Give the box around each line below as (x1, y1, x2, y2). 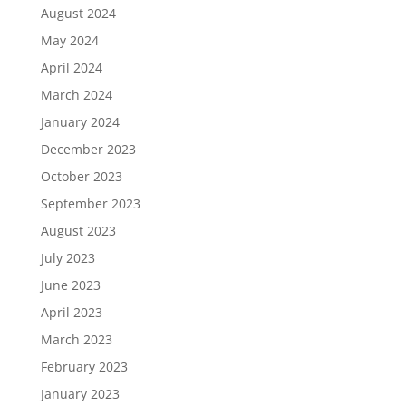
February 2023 (40, 358, 128, 376)
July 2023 (40, 249, 95, 267)
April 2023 (40, 304, 102, 322)
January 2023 (40, 385, 120, 403)
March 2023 (40, 331, 112, 349)
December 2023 (40, 140, 136, 159)
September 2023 (40, 195, 140, 213)
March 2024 (40, 86, 112, 104)
